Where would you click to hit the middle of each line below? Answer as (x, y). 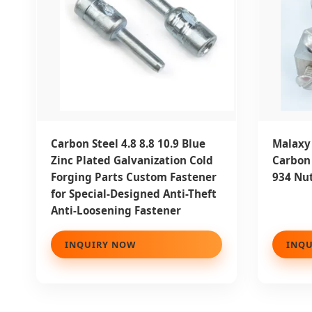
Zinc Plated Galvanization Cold (132, 161)
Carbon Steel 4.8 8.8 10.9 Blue (128, 144)
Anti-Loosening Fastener (116, 211)
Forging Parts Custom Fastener (134, 177)
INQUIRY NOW (100, 245)
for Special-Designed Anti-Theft (134, 194)
